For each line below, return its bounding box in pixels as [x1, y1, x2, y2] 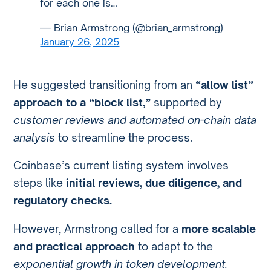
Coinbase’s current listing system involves [13, 158, 229, 172]
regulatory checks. [13, 194, 113, 207]
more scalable [181, 221, 256, 235]
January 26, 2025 [40, 36, 120, 48]
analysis [13, 130, 56, 144]
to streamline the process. [55, 130, 193, 144]
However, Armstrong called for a [13, 221, 182, 235]
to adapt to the [135, 239, 214, 253]
